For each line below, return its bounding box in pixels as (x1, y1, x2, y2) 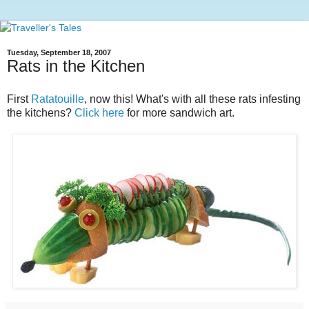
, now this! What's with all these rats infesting (84, 92, 301, 105)
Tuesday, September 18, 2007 (7, 48, 111, 57)
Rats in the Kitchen (7, 57, 145, 75)
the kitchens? (7, 106, 74, 119)
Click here (74, 106, 124, 119)
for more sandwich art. (124, 106, 235, 119)
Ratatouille (31, 92, 84, 105)
